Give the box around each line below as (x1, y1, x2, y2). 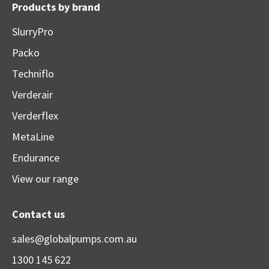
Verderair (12, 88, 53, 102)
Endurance (12, 151, 59, 165)
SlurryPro (12, 25, 53, 39)
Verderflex (12, 109, 58, 123)
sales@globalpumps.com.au (12, 232, 137, 246)
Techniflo (12, 67, 54, 81)
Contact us (12, 207, 65, 222)
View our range (12, 172, 79, 186)
